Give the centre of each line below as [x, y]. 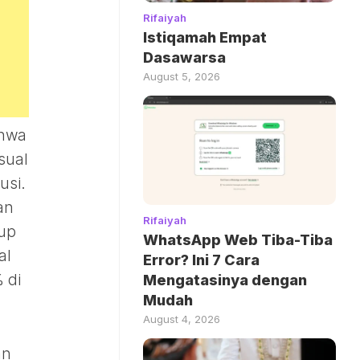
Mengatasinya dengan [225, 280]
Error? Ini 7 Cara [201, 260]
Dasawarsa [184, 58]
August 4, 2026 [182, 319]
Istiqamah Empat [205, 38]
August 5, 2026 [182, 77]
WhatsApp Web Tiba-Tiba [238, 239]
